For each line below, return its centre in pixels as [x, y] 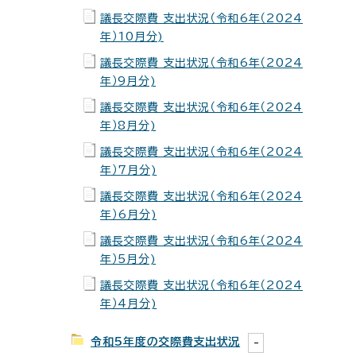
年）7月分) [129, 170]
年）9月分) [128, 81]
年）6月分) [129, 215]
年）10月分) [132, 37]
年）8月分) [128, 126]
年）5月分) [128, 259]
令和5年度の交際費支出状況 [166, 342]
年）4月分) [129, 304]
